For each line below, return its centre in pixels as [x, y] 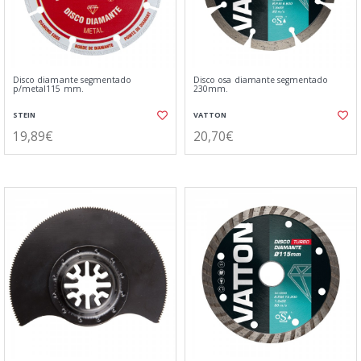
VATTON [210, 115]
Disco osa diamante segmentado [261, 80]
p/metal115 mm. [48, 89]
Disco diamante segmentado [73, 80]
